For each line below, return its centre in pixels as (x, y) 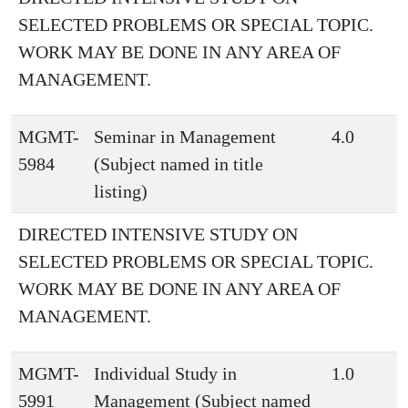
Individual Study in (165, 373)
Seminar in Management (185, 137)
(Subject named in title (178, 164)
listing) (121, 191)
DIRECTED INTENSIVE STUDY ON (158, 234)
